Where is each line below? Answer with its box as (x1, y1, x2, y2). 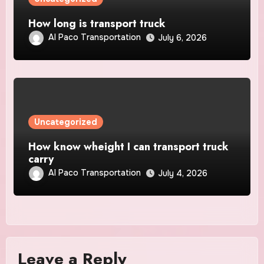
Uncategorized (34, 117, 98, 128)
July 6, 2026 (158, 32, 207, 44)
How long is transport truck (28, 16, 166, 32)
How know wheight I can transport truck (28, 139, 229, 155)
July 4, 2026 (158, 168, 208, 179)
